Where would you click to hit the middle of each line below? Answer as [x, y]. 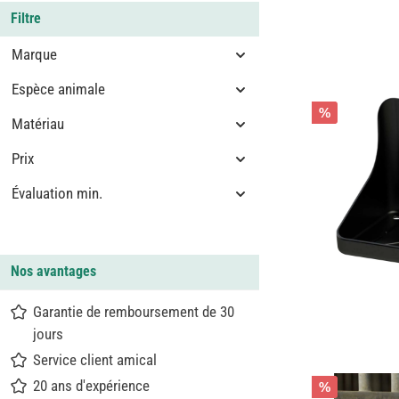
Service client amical [95, 360]
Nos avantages [53, 271]
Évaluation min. [57, 193]
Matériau [38, 124]
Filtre [26, 18]
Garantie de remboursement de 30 [134, 312]
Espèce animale [58, 89]
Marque [34, 54]
